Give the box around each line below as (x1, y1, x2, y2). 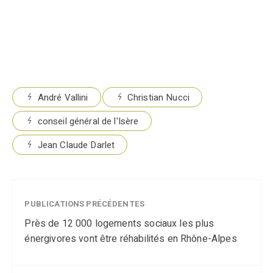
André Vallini (37, 90, 88, 104)
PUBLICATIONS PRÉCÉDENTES (24, 197, 145, 210)
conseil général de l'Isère (37, 114, 139, 128)
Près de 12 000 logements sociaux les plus (24, 216, 214, 231)
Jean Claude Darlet (37, 138, 115, 152)
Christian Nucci (127, 90, 190, 104)
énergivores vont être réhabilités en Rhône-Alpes (24, 231, 237, 246)
